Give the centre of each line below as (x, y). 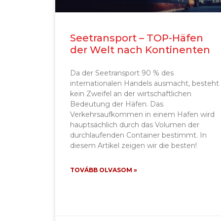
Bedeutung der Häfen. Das (117, 104)
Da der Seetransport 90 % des (122, 73)
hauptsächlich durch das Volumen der (135, 125)
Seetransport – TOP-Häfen (137, 38)
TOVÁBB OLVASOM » (104, 170)
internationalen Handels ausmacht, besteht (145, 83)
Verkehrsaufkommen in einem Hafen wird (142, 114)
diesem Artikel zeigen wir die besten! (133, 145)
